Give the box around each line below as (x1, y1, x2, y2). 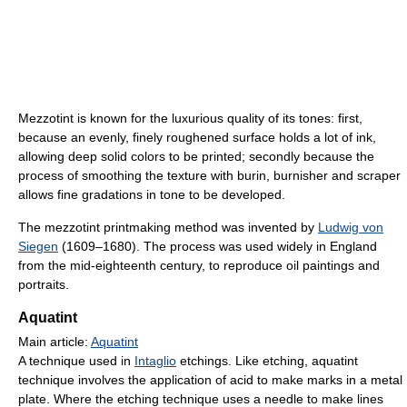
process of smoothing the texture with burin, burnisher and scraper (18, 168, 401, 184)
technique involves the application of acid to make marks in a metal (18, 372, 402, 388)
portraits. (18, 277, 69, 293)
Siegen (18, 239, 58, 254)
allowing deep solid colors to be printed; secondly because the (18, 149, 374, 164)
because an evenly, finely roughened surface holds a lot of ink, (18, 130, 376, 145)
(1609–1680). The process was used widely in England (58, 239, 377, 254)
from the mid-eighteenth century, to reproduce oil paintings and (18, 258, 380, 273)
